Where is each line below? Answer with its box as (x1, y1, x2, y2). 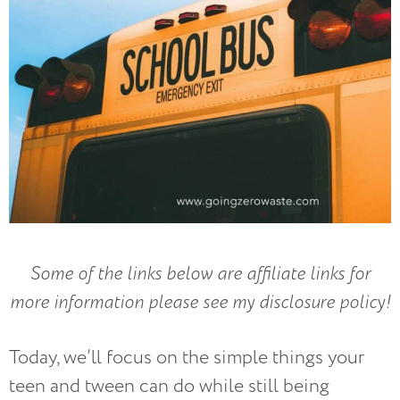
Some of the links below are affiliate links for (29, 260, 371, 287)
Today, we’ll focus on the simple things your (9, 344, 364, 371)
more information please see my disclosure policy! (9, 288, 391, 315)
